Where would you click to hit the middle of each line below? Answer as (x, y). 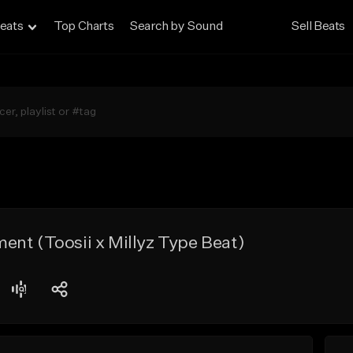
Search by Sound (176, 27)
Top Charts (84, 27)
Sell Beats (318, 27)
